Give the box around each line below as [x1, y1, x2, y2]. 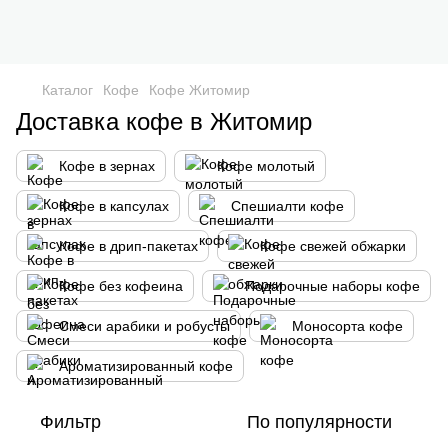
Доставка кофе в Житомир [16, 108, 312, 135]
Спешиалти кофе [231, 198, 344, 214]
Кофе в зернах [59, 158, 155, 174]
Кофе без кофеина [59, 278, 183, 294]
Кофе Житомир [149, 82, 250, 98]
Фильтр [40, 412, 101, 432]
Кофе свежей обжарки [260, 238, 406, 254]
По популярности [247, 412, 392, 432]
